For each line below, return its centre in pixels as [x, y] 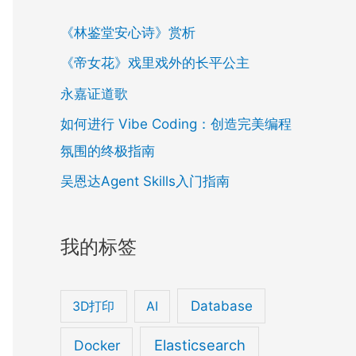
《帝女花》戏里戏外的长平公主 [155, 63]
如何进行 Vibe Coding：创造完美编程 [176, 124]
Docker [97, 345]
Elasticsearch [199, 344]
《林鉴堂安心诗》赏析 [128, 33]
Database [221, 306]
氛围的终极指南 [108, 151]
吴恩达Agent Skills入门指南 [145, 182]
